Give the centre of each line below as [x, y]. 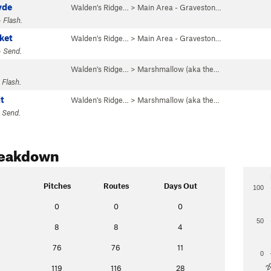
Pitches [57, 186]
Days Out [180, 186]
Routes [116, 186]
